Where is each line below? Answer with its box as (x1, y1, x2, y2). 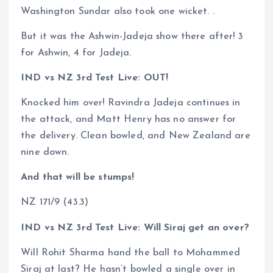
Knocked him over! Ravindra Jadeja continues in (21, 98, 241, 108)
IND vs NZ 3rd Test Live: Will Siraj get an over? (21, 222, 249, 233)
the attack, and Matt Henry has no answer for (21, 115, 236, 125)
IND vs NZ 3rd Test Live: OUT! (21, 73, 169, 83)
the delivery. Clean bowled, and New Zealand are (21, 131, 250, 141)
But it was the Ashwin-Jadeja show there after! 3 (21, 32, 243, 42)
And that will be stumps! (21, 172, 135, 183)
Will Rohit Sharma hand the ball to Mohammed (21, 247, 241, 258)
